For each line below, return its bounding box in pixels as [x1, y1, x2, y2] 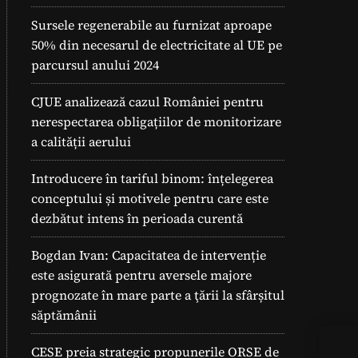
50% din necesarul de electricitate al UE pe [31, 36, 282, 54]
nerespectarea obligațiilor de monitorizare [31, 113, 281, 130]
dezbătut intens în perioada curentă [31, 209, 243, 227]
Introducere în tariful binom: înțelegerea [31, 169, 273, 187]
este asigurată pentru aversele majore [31, 266, 252, 284]
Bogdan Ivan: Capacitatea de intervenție [31, 246, 266, 264]
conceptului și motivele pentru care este [31, 189, 268, 207]
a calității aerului [31, 133, 131, 150]
